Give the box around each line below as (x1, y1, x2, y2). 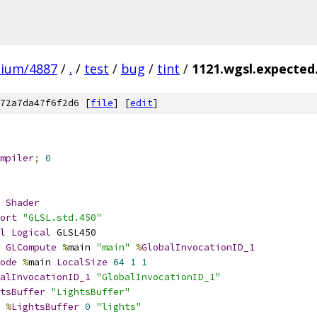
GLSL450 (51, 226, 96, 238)
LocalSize (57, 256, 108, 268)
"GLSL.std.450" (23, 212, 102, 224)
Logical (11, 226, 51, 238)
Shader (6, 197, 40, 209)
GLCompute (6, 241, 57, 253)
